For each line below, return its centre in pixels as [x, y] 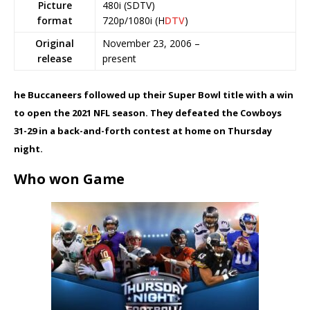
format [55, 21]
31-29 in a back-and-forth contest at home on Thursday [143, 131]
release [55, 59]
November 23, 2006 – [151, 44]
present [119, 59]
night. [28, 149]
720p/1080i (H [134, 21]
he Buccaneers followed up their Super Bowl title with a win [154, 95]
